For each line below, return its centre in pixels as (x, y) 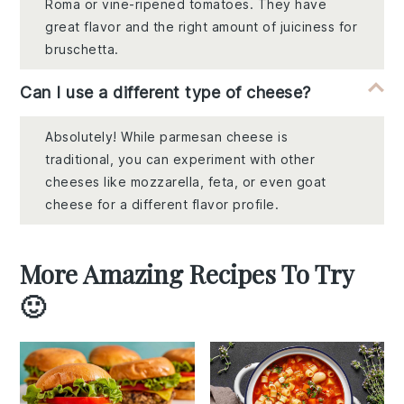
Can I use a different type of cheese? (165, 93)
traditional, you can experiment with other (180, 160)
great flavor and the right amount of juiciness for (202, 27)
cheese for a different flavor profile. (162, 205)
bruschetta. (82, 50)
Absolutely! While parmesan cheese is (167, 137)
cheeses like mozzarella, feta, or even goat (186, 182)
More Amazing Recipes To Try (187, 274)
